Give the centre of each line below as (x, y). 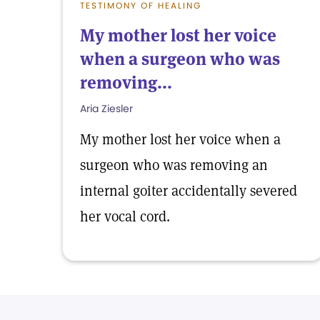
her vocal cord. (125, 216)
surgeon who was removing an (174, 165)
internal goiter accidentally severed (189, 191)
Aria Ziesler (106, 109)
